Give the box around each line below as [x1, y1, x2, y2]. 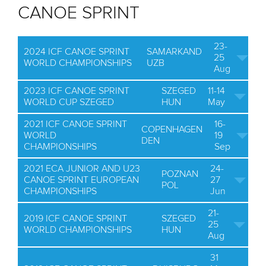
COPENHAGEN [141, 125, 202, 134]
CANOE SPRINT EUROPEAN [24, 175, 139, 185]
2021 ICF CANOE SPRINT [24, 119, 127, 129]
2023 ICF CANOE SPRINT [24, 86, 129, 96]
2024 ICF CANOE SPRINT [24, 47, 129, 56]
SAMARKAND [147, 47, 202, 56]
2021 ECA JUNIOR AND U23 [24, 164, 140, 173]
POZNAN [161, 169, 198, 179]
